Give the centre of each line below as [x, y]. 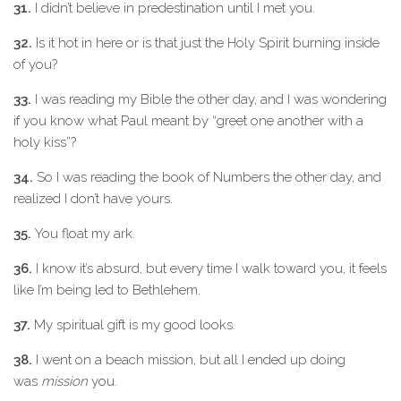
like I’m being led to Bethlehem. [107, 290]
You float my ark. [83, 234]
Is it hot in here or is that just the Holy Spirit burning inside [206, 43]
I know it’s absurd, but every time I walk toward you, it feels [209, 269]
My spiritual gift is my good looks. [133, 325]
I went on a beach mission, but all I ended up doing [189, 360]
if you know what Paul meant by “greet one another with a [188, 121]
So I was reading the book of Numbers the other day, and [207, 177]
